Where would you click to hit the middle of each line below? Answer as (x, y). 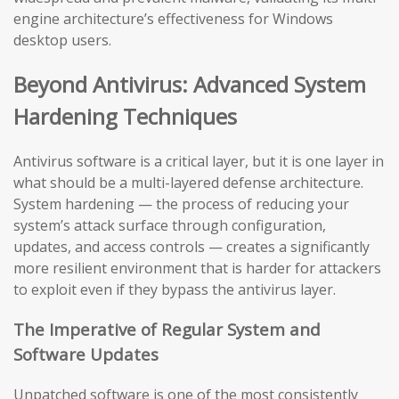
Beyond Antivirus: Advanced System (190, 85)
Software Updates (86, 354)
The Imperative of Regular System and (167, 329)
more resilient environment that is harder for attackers (197, 269)
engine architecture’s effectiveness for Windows (173, 19)
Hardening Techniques (125, 117)
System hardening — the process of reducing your (181, 204)
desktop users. (62, 41)
